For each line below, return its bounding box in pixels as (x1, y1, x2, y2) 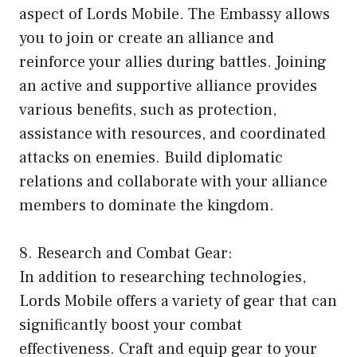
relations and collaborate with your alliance (19, 171, 328, 192)
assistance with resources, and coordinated (19, 123, 326, 144)
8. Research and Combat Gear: (19, 242, 233, 264)
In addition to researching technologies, (19, 266, 306, 288)
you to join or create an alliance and (19, 27, 274, 49)
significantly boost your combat (19, 314, 242, 335)
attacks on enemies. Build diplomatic (19, 147, 283, 168)
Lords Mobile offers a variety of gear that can (19, 290, 337, 312)
